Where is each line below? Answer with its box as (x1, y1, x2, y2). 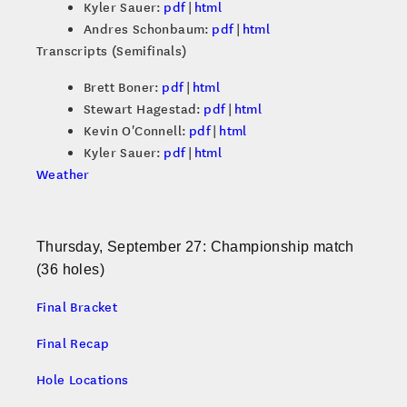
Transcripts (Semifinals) (36, 41, 187, 60)
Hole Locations (36, 370, 129, 389)
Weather (36, 164, 90, 184)
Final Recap (36, 333, 110, 352)
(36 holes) (36, 262, 105, 278)
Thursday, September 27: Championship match (36, 239, 354, 255)
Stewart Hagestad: (84, 99, 204, 118)
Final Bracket (36, 297, 118, 316)
